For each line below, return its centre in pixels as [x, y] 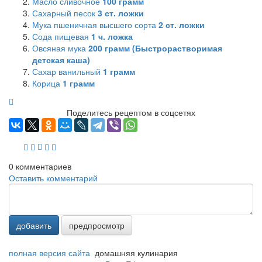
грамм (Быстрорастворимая [162, 48]
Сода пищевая [62, 36]
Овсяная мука [60, 48]
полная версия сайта [49, 252]
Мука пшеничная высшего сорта [95, 24]
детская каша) [61, 59]
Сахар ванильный [68, 71]
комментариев [42, 166]
